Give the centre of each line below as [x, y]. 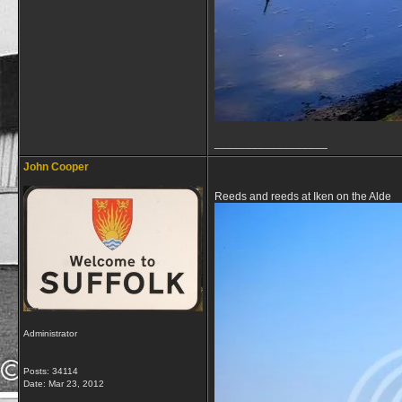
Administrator [50, 333]
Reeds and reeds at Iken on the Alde [303, 197]
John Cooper [56, 167]
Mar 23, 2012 [76, 384]
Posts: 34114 [51, 371]
